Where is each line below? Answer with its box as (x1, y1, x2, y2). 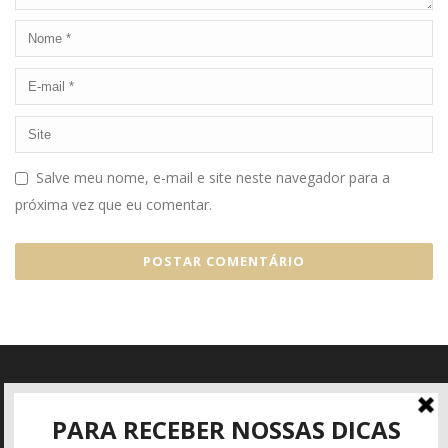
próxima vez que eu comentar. (15, 195, 212, 215)
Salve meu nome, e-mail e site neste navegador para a (36, 168, 390, 188)
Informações (24, 397, 120, 420)
